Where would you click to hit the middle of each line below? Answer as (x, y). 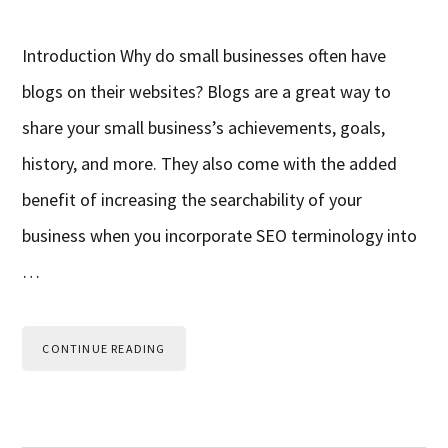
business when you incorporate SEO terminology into (220, 235)
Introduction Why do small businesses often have (204, 55)
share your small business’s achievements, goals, (204, 127)
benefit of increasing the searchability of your (192, 199)
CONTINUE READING (104, 348)
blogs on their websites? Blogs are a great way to (207, 91)
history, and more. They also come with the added (210, 163)
